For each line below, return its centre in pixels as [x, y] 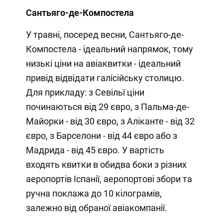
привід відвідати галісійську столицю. [105, 78]
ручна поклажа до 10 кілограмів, [94, 194]
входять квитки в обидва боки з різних [106, 165]
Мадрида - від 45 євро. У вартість [95, 150]
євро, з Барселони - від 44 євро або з [101, 136]
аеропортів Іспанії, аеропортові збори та [109, 179]
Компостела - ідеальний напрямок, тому [109, 49]
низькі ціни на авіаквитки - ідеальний [103, 64]
